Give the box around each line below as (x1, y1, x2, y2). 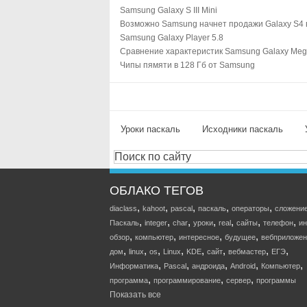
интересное (179, 233, 219, 241)
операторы (232, 204, 269, 212)
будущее (225, 233, 256, 241)
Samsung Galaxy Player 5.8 (120, 33, 223, 42)
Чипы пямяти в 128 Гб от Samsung (120, 60, 255, 70)
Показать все (110, 290, 161, 299)
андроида (192, 262, 225, 270)
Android (230, 262, 256, 270)
